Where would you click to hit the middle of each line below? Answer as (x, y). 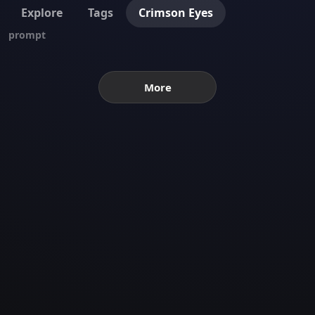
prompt (27, 35)
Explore (42, 13)
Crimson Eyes (176, 13)
